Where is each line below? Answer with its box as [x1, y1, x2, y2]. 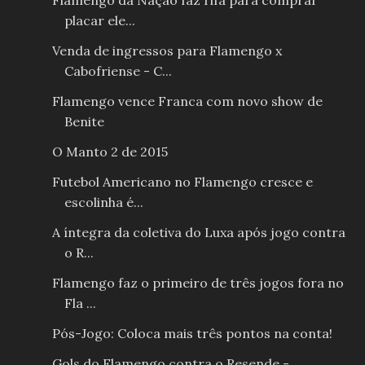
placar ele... [64, 12, 135, 29]
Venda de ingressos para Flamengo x [51, 42, 282, 59]
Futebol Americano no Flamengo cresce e [51, 174, 313, 191]
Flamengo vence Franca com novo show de [51, 93, 323, 110]
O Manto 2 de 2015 [51, 143, 168, 161]
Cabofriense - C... [64, 63, 172, 80]
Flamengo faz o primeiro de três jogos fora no [51, 275, 344, 292]
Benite [64, 113, 104, 130]
